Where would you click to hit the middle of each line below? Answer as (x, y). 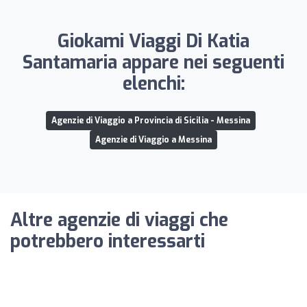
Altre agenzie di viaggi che (119, 220)
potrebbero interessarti (108, 241)
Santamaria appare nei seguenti (153, 62)
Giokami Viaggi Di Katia (153, 41)
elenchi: (153, 84)
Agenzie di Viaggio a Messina (153, 139)
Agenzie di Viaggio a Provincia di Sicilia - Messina (151, 120)
